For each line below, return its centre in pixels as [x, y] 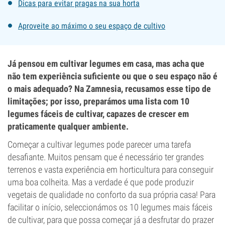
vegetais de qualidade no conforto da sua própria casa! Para [111, 195]
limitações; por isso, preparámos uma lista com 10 [98, 101]
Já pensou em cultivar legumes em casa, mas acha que [106, 64]
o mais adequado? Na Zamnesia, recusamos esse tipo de [109, 89]
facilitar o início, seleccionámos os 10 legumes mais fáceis [110, 207]
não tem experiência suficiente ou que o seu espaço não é [113, 76]
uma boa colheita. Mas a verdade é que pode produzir [101, 182]
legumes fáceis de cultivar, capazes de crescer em [98, 114]
